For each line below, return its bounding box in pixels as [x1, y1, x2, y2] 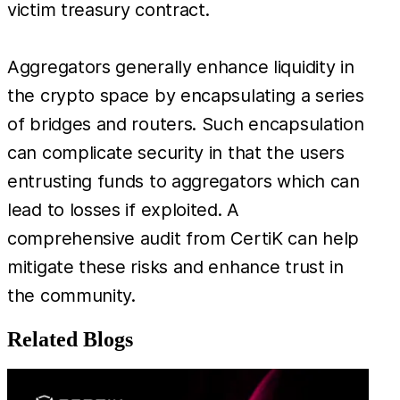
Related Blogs [7, 327, 133, 351]
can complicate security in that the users [7, 141, 345, 163]
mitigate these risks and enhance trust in [7, 255, 344, 278]
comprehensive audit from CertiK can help [7, 227, 360, 249]
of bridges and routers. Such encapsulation [7, 112, 364, 135]
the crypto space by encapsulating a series [7, 84, 364, 106]
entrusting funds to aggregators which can [7, 170, 360, 192]
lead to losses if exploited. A [7, 198, 239, 221]
